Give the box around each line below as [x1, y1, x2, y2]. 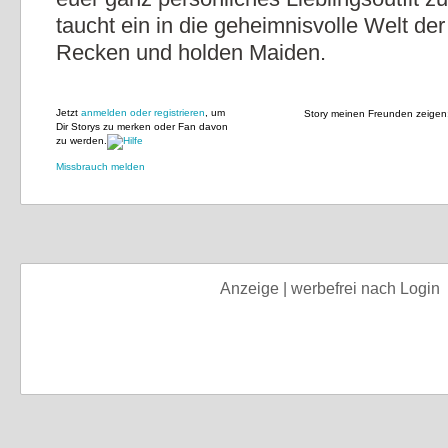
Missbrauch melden [56, 161, 145, 172]
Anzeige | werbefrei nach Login [220, 280, 440, 297]
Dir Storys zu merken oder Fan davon [56, 121, 228, 132]
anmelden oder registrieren [81, 107, 205, 118]
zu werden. [56, 135, 107, 146]
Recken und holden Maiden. [56, 40, 326, 65]
